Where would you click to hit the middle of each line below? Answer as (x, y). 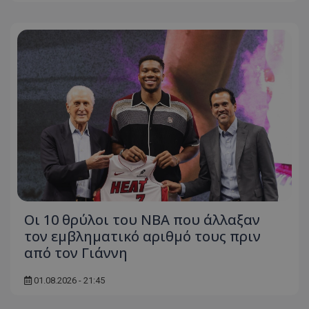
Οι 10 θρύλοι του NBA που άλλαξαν (142, 219)
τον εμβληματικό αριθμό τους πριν (142, 236)
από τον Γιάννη (76, 252)
